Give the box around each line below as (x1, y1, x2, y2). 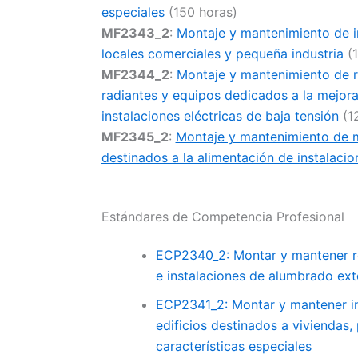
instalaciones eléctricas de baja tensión (101, 108, 339, 125)
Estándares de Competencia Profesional (101, 208, 344, 225)
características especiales (155, 337, 312, 354)
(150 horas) (164, 4, 237, 21)
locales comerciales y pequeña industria (101, 46, 344, 62)
